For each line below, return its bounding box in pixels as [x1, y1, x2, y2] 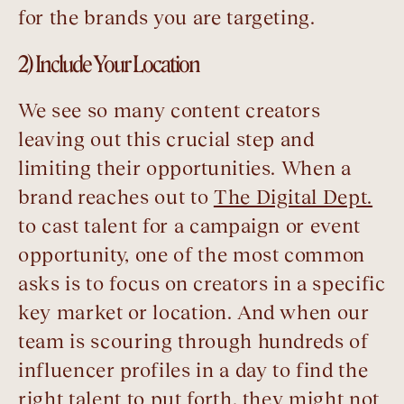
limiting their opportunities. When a [18, 157, 352, 180]
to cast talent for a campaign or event [18, 215, 362, 238]
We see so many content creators [18, 99, 321, 123]
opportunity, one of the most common [18, 243, 366, 267]
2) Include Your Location [18, 51, 199, 78]
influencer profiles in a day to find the [18, 359, 369, 382]
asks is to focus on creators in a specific [18, 272, 386, 296]
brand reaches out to [18, 186, 214, 209]
